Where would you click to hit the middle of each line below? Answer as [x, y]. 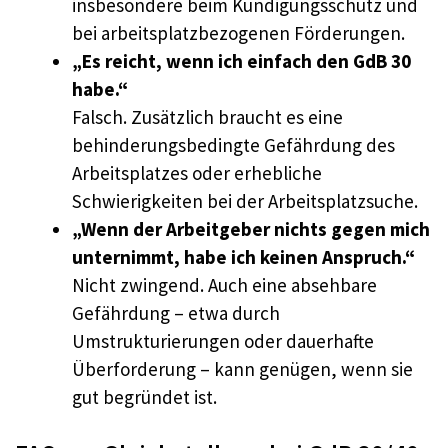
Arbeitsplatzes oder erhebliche [197, 172]
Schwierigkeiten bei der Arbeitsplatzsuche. [245, 200]
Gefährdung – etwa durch [176, 312]
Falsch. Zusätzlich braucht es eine [207, 116]
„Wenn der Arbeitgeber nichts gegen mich [251, 228]
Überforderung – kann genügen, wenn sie [242, 368]
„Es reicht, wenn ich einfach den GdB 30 [241, 60]
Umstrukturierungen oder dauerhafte [223, 340]
